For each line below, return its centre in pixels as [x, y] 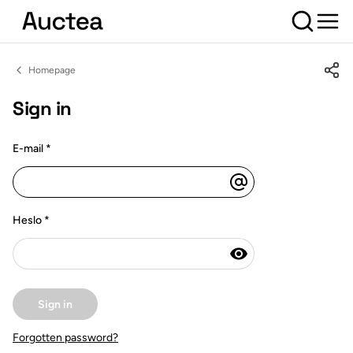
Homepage [52, 70]
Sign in [42, 108]
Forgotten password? [65, 338]
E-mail [29, 149]
